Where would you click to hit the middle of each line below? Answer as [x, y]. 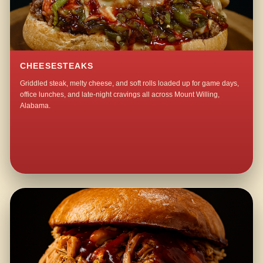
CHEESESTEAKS [57, 66]
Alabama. [36, 106]
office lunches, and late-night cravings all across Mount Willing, [120, 95]
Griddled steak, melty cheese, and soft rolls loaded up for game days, [130, 84]
